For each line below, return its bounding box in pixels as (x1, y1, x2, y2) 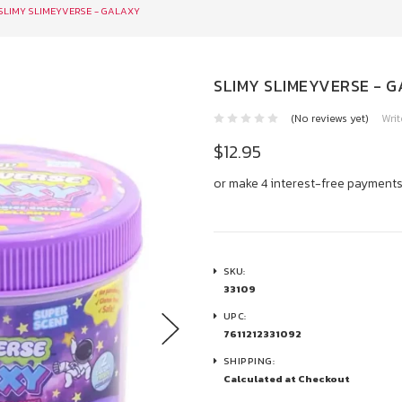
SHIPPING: (223, 354, 275, 369)
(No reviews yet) (290, 109, 369, 127)
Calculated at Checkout (223, 371, 350, 387)
